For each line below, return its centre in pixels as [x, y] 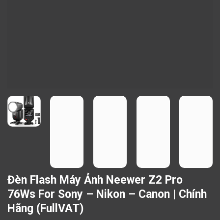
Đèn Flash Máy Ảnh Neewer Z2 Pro [95, 180]
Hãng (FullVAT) [46, 209]
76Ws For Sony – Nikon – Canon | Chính [107, 194]
